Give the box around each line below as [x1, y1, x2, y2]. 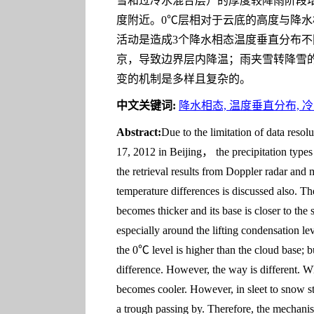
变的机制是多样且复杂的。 [116, 73, 251, 85]
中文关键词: [116, 100, 176, 111]
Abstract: [116, 126, 161, 138]
